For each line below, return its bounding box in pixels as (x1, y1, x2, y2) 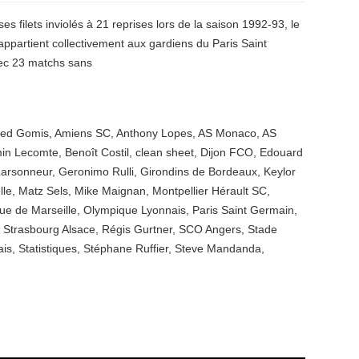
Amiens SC (54, 127, 111, 139)
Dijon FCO (200, 146, 253, 159)
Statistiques (18, 242, 77, 255)
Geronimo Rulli (58, 165, 134, 178)
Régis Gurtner (102, 223, 172, 236)
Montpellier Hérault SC (152, 184, 267, 197)
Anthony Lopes (116, 127, 192, 139)
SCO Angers (179, 223, 241, 236)
